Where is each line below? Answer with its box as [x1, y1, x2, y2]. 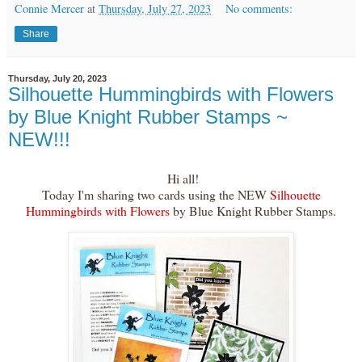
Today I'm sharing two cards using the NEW [41, 185, 267, 203]
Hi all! [163, 169, 199, 187]
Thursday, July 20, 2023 [8, 74, 107, 84]
